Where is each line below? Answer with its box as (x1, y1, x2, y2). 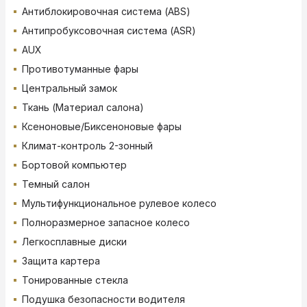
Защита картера (22, 255, 100, 267)
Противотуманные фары (22, 63, 138, 75)
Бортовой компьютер (22, 159, 127, 171)
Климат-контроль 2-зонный (22, 140, 153, 152)
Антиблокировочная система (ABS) (22, 5, 191, 18)
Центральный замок (22, 82, 117, 95)
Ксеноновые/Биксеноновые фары (22, 121, 182, 133)
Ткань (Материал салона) (22, 101, 144, 114)
